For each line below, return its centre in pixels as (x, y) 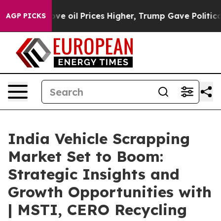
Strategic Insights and (94, 174)
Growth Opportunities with (110, 192)
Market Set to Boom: (86, 156)
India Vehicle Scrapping (99, 139)
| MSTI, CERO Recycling (97, 210)
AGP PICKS (26, 16)
